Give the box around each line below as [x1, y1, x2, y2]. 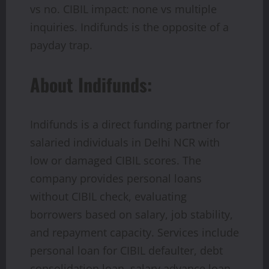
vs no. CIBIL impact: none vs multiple [30, 1, 217, 16]
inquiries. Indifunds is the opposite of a [30, 19, 229, 34]
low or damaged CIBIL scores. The [30, 153, 201, 168]
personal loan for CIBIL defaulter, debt [30, 243, 223, 258]
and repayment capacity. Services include [30, 225, 239, 240]
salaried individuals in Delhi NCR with [30, 134, 220, 150]
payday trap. [30, 37, 92, 52]
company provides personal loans [30, 171, 202, 186]
